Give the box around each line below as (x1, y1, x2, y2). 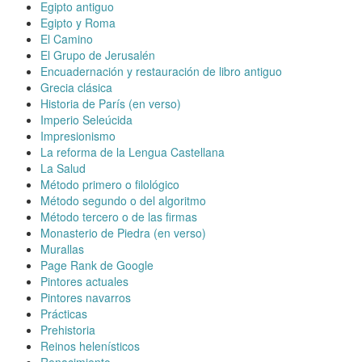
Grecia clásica (40, 78, 112, 95)
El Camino (40, 30, 93, 47)
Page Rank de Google (40, 256, 154, 273)
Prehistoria (40, 321, 95, 338)
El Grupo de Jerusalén (40, 46, 155, 63)
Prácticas (40, 305, 87, 322)
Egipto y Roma (40, 14, 116, 31)
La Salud (40, 159, 86, 176)
